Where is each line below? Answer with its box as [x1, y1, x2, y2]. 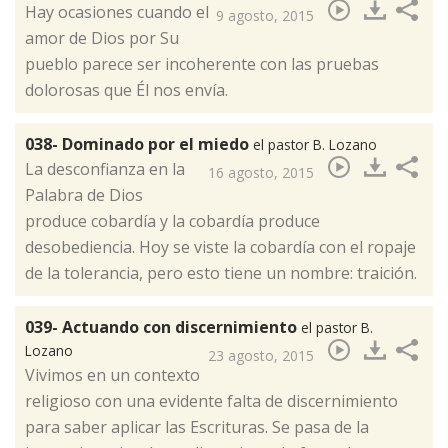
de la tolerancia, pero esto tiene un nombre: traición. [25, 261, 421, 284]
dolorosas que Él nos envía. [25, 78, 228, 101]
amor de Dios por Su [25, 26, 179, 49]
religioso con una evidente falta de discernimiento [25, 389, 398, 412]
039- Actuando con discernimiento [25, 315, 301, 338]
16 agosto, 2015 [208, 162, 314, 182]
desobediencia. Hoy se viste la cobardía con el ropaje [25, 235, 416, 258]
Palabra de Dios [25, 183, 143, 206]
